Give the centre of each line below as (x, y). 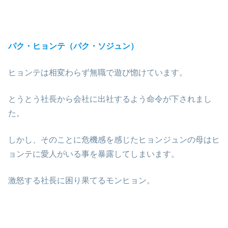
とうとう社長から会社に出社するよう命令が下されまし (110, 99)
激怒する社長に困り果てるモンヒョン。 (81, 181)
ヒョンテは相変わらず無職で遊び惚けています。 (98, 73)
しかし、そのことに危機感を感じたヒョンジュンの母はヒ (114, 140)
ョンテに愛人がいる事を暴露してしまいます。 (94, 154)
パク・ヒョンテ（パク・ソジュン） (73, 46)
